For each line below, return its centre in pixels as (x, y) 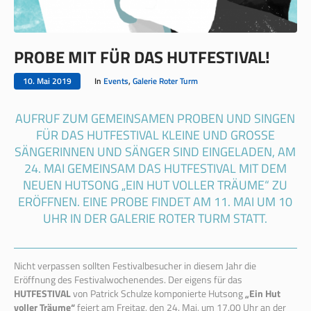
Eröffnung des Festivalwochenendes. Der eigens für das (128, 279)
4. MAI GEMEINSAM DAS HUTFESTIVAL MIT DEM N (155, 168)
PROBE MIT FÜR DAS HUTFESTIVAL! (142, 57)
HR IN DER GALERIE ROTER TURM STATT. (154, 218)
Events (116, 81)
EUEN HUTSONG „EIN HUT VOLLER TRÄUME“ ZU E (155, 185)
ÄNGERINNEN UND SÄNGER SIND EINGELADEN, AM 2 (155, 151)
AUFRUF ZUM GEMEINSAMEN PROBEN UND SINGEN (155, 118)
